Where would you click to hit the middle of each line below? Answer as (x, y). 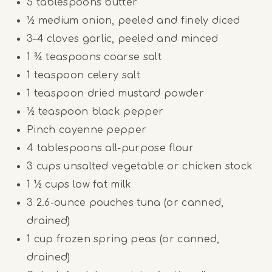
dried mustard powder (144, 93)
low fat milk (100, 185)
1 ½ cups (48, 185)
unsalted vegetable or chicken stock (157, 166)
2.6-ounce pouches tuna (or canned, (128, 203)
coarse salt (131, 57)
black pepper (126, 112)
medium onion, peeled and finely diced (138, 21)
